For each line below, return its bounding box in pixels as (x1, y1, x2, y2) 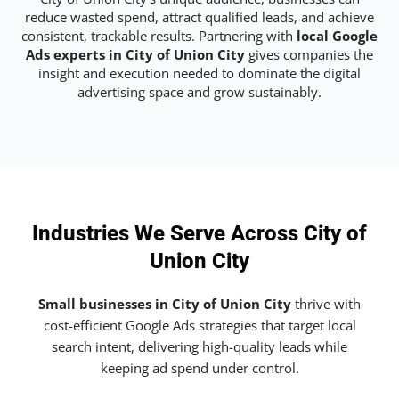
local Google (297, 26, 378, 45)
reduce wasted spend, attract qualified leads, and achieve (25, 7, 374, 26)
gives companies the (245, 45, 373, 63)
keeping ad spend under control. (100, 359, 299, 378)
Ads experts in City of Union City (26, 45, 245, 63)
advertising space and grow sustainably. (77, 82, 322, 101)
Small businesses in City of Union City (38, 295, 291, 313)
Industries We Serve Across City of (32, 221, 367, 247)
